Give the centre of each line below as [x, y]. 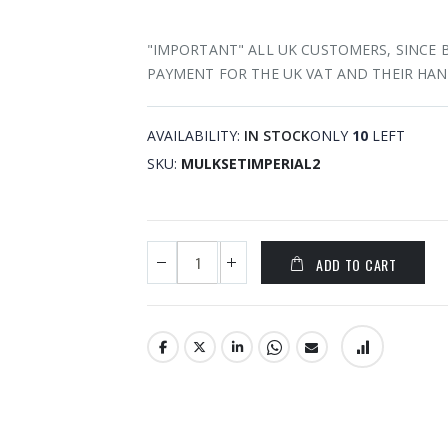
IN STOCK [276, 135]
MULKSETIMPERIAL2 [250, 163]
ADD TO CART [356, 264]
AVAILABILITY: [193, 135]
